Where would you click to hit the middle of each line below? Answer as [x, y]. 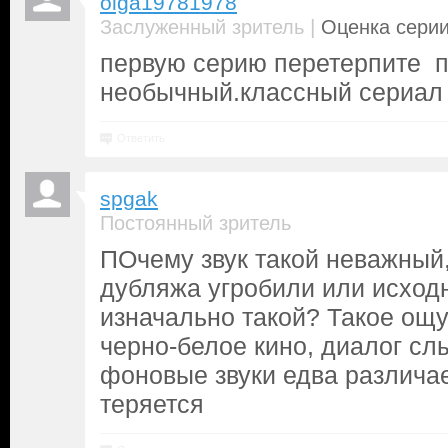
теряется [152, 404]
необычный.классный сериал [271, 92]
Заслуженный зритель [202, 27]
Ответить [141, 138]
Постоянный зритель [195, 223]
